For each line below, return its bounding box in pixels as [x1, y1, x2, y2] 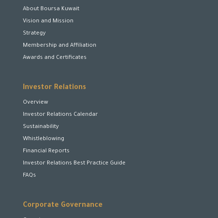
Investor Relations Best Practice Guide [23, 161, 126, 167]
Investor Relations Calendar [23, 112, 98, 118]
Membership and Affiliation [23, 43, 96, 49]
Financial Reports [23, 148, 70, 155]
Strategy [23, 31, 46, 37]
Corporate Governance [23, 202, 103, 210]
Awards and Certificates [23, 55, 87, 61]
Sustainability [23, 124, 59, 130]
